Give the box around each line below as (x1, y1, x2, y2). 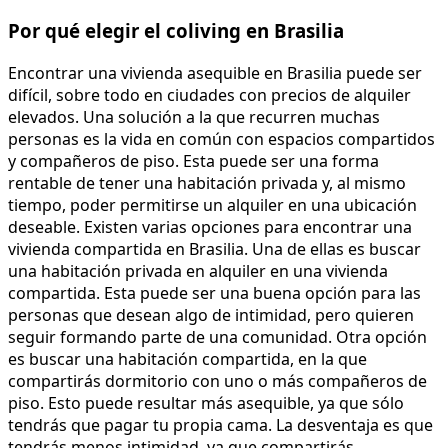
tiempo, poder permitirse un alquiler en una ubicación (8, 194, 417, 217)
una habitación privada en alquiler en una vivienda (8, 260, 388, 283)
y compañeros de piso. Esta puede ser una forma (8, 150, 379, 173)
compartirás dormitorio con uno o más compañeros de (8, 370, 427, 393)
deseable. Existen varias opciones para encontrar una (8, 216, 412, 239)
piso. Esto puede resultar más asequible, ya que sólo (8, 392, 404, 415)
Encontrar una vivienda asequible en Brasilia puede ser (8, 62, 422, 85)
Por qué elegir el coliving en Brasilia (8, 18, 344, 44)
